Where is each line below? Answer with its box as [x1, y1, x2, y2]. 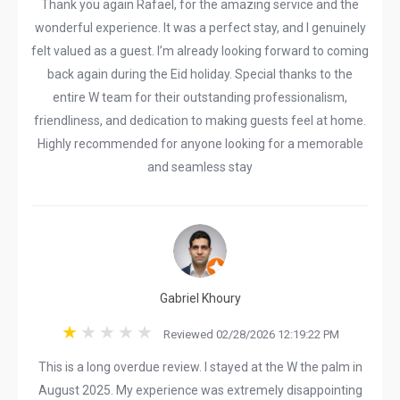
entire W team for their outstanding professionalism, [53, 90, 347, 104]
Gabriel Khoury [159, 291, 241, 305]
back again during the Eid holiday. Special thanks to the [47, 67, 353, 81]
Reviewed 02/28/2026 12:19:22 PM [154, 328, 339, 341]
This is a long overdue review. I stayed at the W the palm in [37, 360, 362, 374]
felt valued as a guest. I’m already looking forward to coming [31, 44, 369, 58]
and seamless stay [147, 160, 253, 174]
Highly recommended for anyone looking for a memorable [37, 137, 363, 151]
